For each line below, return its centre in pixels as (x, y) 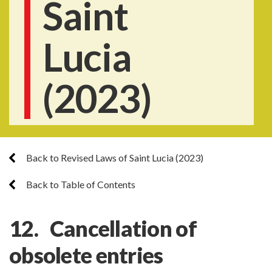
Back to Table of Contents (80, 184)
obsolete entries (86, 255)
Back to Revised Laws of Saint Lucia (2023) (114, 158)
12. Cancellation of (103, 228)
